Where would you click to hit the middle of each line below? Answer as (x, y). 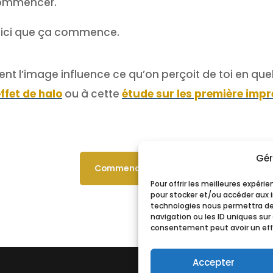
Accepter (213, 262)
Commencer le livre (136, 168)
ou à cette (92, 94)
